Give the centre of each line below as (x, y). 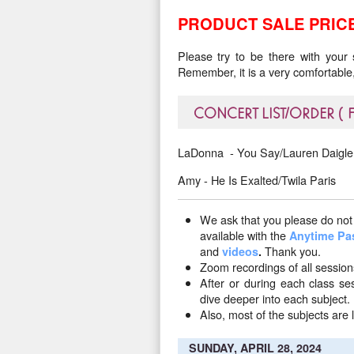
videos (241, 252)
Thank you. (292, 251)
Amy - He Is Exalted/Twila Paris (256, 179)
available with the (243, 235)
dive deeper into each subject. (275, 299)
